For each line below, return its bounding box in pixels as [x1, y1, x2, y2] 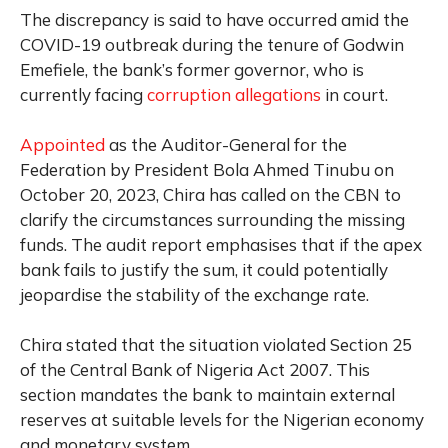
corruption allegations [147, 83, 321, 105]
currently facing [20, 83, 147, 105]
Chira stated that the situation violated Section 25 [20, 333, 412, 355]
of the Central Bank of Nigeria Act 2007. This [20, 358, 370, 380]
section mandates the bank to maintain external [20, 383, 395, 405]
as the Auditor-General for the [105, 133, 347, 155]
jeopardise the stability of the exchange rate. [20, 283, 369, 305]
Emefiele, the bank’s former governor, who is [20, 58, 364, 80]
